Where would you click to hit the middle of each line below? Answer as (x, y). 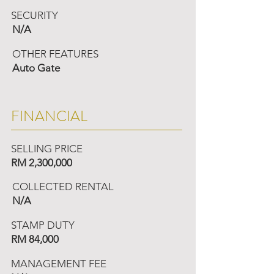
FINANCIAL (49, 116)
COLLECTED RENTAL (63, 187)
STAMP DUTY (43, 225)
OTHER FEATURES (55, 54)
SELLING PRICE (47, 149)
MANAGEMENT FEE (59, 264)
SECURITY (35, 15)
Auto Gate (36, 68)
